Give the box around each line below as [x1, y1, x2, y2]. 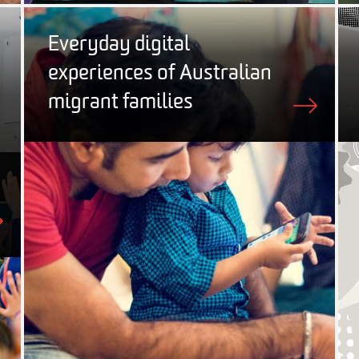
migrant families [48, 91, 193, 114]
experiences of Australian [48, 63, 272, 85]
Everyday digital [48, 34, 190, 56]
